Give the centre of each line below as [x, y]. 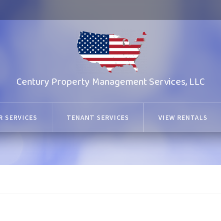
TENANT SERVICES [98, 117]
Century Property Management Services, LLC [110, 82]
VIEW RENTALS [183, 117]
